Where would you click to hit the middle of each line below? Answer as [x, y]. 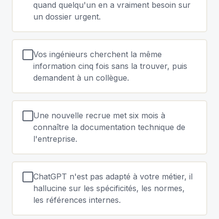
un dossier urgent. [67, 17]
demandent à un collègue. [81, 78]
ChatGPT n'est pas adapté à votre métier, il [113, 176]
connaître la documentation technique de [109, 127]
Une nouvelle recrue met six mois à [99, 115]
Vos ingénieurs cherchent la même [97, 54]
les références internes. [77, 200]
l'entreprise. [55, 139]
